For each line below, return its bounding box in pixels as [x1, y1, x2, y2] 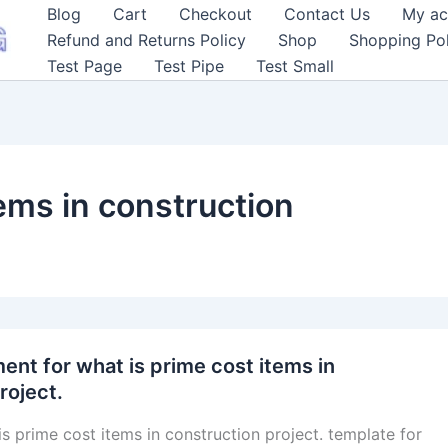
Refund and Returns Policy [47, 30, 246, 50]
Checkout [179, 4, 252, 24]
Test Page [47, 56, 122, 76]
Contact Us [284, 4, 370, 24]
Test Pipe [154, 56, 224, 76]
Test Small [256, 56, 334, 76]
